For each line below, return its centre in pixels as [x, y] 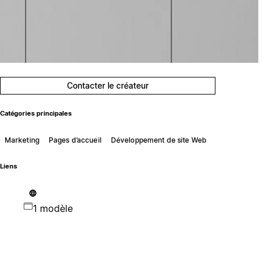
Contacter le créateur [108, 85]
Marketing [22, 140]
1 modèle [53, 208]
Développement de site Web [159, 140]
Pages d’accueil [75, 140]
